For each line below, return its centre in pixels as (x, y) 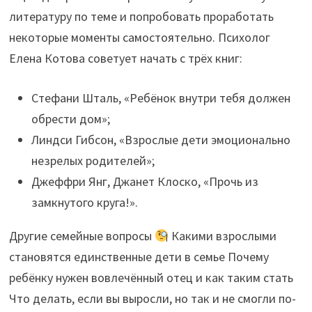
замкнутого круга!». (84, 202)
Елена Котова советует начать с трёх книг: (125, 58)
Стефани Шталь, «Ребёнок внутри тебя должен (161, 97)
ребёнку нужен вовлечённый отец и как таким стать (151, 277)
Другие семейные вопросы (81, 235)
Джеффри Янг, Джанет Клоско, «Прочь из (145, 181)
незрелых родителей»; (93, 160)
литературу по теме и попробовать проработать (141, 16)
